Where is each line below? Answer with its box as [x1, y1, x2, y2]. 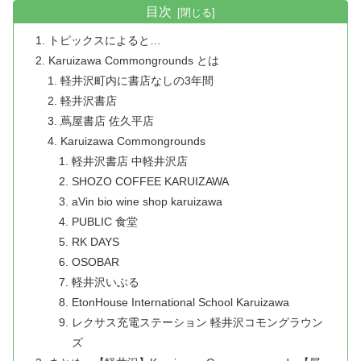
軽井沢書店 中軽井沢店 [71, 155, 188, 168]
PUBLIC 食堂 [71, 215, 138, 228]
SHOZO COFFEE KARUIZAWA [71, 175, 229, 188]
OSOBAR [71, 255, 119, 268]
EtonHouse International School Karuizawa [71, 296, 289, 309]
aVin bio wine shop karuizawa [71, 195, 222, 208]
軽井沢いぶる [71, 276, 139, 288]
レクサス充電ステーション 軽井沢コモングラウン [71, 316, 323, 329]
